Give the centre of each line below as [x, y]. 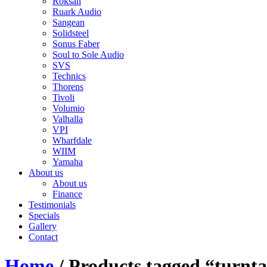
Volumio [69, 108]
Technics [69, 76]
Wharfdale [72, 140]
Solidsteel [71, 33]
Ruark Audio [77, 12]
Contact [43, 237]
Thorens [68, 87]
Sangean [69, 22]
